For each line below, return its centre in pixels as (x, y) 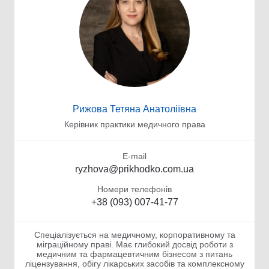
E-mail (134, 156)
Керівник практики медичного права (134, 125)
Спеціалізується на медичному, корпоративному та (134, 235)
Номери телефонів (134, 189)
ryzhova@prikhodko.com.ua (134, 169)
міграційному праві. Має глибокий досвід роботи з (134, 245)
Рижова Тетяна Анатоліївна (134, 109)
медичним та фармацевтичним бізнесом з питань (134, 254)
